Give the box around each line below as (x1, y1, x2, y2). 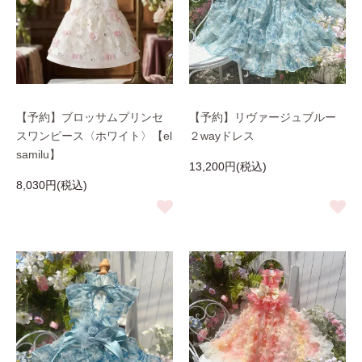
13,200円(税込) (189, 160, 267, 173)
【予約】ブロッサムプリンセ (16, 111, 163, 124)
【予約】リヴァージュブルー (189, 111, 336, 124)
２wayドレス (189, 129, 255, 142)
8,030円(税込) (16, 179, 87, 192)
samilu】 (16, 148, 61, 161)
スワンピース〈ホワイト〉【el (16, 129, 172, 142)
